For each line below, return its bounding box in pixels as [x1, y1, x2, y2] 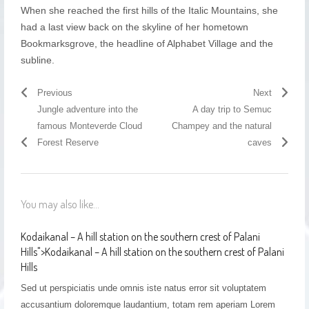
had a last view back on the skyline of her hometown [20, 21, 248, 32]
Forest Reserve [37, 137, 99, 148]
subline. [20, 54, 54, 66]
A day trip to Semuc [192, 104, 272, 114]
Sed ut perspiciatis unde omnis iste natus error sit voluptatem [20, 283, 266, 293]
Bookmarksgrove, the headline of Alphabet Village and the [20, 38, 273, 49]
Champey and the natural [172, 121, 272, 131]
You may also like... [20, 197, 99, 211]
